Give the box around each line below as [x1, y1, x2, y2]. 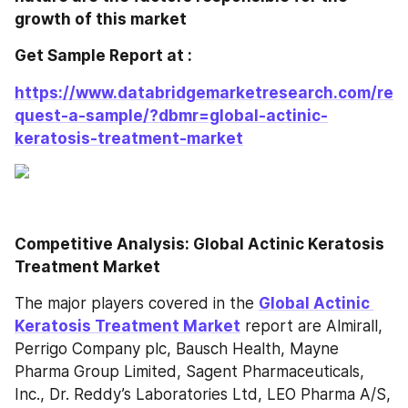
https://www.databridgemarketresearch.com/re [15, 83, 393, 102]
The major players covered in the [15, 293, 259, 312]
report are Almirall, [240, 316, 382, 335]
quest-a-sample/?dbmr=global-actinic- [15, 106, 328, 125]
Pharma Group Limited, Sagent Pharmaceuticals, [15, 362, 364, 381]
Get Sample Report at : [15, 46, 196, 65]
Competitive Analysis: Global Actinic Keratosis [15, 234, 384, 253]
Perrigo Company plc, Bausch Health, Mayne [15, 339, 339, 358]
